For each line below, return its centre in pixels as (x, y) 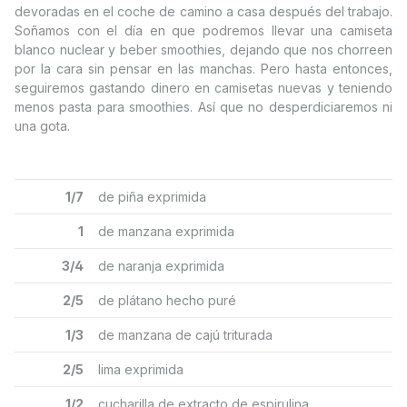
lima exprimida (141, 369)
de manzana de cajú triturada (185, 335)
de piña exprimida (152, 197)
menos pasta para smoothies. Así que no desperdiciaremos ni (203, 107)
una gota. (42, 126)
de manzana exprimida (166, 231)
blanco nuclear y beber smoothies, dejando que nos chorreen (203, 50)
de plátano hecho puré (167, 300)
